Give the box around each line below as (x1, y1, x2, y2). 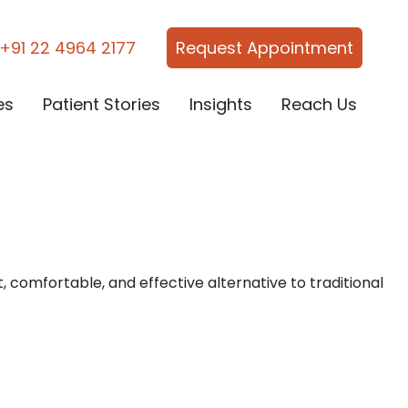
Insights (189, 93, 252, 116)
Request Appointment (176, 36, 353, 59)
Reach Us (281, 93, 357, 116)
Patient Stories (43, 93, 160, 116)
